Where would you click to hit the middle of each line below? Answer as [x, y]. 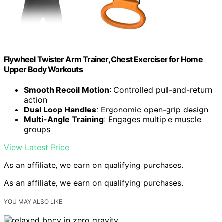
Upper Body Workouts [43, 69]
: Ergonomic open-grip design [152, 109]
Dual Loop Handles [60, 109]
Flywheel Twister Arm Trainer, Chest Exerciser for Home [103, 59]
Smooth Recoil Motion [66, 89]
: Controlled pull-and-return [161, 89]
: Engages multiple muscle [152, 119]
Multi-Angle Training [64, 119]
